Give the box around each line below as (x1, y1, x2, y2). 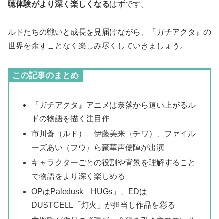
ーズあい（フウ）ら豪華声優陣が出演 (31, 143, 165, 152)
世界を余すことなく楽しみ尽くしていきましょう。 (8, 42, 188, 50)
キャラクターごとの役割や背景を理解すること (31, 158, 196, 167)
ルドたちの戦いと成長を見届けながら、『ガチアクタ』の (8, 28, 211, 36)
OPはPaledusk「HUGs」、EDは (31, 187, 148, 196)
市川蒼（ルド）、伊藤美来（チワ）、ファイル (31, 129, 196, 138)
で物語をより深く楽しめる (31, 172, 126, 180)
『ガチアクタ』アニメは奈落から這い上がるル (31, 100, 196, 109)
